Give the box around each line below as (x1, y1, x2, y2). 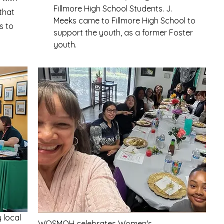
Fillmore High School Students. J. (53, 3, 172, 13)
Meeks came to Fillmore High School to (53, 15, 195, 25)
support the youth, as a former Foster (53, 27, 193, 37)
